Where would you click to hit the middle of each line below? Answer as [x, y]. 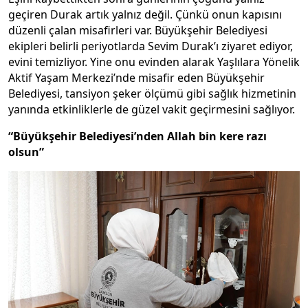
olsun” [26, 152]
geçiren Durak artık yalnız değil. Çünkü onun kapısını [145, 15]
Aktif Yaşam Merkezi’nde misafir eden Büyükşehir [136, 78]
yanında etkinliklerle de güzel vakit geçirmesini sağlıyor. [152, 110]
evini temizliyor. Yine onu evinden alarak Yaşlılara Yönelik [154, 62]
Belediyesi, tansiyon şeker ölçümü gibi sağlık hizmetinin [152, 94]
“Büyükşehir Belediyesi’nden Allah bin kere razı [137, 136]
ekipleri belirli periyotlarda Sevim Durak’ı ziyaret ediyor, [151, 46]
